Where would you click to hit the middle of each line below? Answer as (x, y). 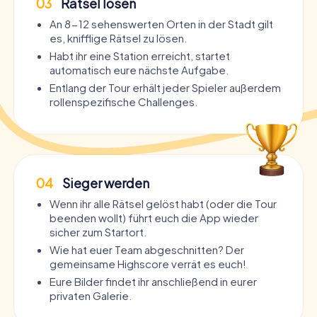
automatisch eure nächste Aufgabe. (139, 69)
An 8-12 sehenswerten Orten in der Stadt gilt (161, 23)
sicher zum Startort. (98, 231)
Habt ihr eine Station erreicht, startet (140, 55)
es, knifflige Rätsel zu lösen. (118, 38)
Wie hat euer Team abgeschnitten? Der (147, 249)
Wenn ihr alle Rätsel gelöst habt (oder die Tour (163, 203)
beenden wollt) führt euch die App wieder (154, 217)
